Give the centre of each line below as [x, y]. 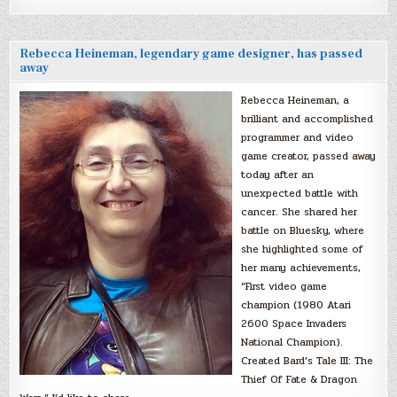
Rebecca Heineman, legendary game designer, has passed [191, 54]
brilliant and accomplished [307, 118]
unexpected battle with [300, 193]
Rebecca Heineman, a [296, 100]
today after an [278, 174]
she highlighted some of [303, 249]
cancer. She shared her [300, 211]
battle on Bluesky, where [303, 230]
